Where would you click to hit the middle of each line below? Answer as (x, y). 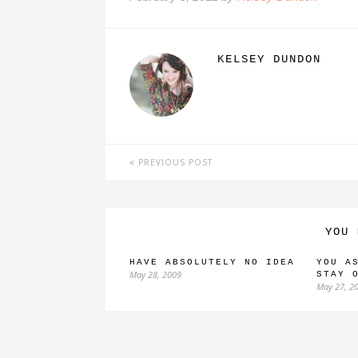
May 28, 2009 (155, 274)
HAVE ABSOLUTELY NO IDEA (212, 262)
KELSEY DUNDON (269, 59)
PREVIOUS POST (174, 162)
